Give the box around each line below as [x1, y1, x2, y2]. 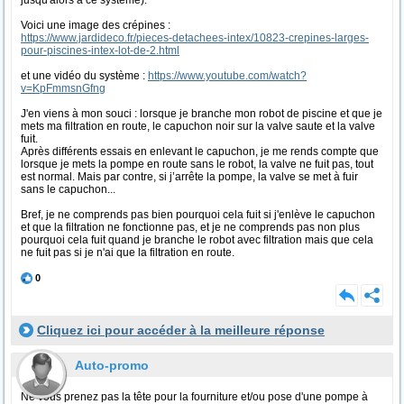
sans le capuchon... [21, 183, 115, 196]
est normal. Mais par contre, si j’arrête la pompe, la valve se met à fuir [21, 170, 358, 183]
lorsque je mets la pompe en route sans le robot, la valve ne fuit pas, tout [21, 158, 373, 170]
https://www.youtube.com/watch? [148, 69, 307, 82]
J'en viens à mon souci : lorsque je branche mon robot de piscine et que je [21, 107, 382, 120]
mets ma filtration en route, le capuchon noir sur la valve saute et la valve [21, 120, 375, 133]
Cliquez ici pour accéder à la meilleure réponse [37, 323, 325, 337]
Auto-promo [75, 358, 149, 372]
